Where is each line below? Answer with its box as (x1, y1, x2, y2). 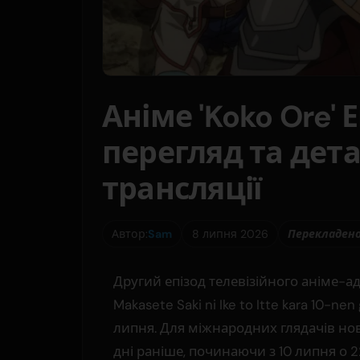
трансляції (102, 170, 262, 210)
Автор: (112, 226, 149, 241)
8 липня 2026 (191, 226, 268, 241)
